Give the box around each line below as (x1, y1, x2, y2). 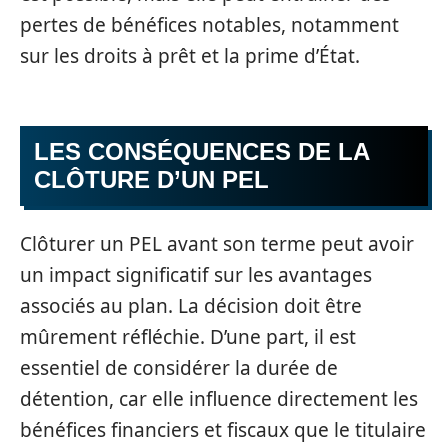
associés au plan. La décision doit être (20, 292, 362, 319)
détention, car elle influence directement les (20, 385, 418, 412)
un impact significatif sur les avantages (20, 261, 372, 288)
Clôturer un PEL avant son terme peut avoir (20, 230, 414, 257)
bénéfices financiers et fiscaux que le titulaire (20, 416, 426, 443)
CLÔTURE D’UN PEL (34, 166, 269, 193)
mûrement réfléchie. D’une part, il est (20, 323, 356, 350)
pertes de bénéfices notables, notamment (20, 11, 399, 38)
